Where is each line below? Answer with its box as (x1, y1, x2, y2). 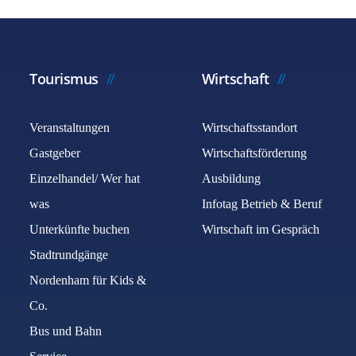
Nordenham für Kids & (29, 273, 147, 287)
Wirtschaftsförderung (201, 146, 307, 160)
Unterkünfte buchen (29, 222, 130, 236)
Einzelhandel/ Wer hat (29, 172, 141, 185)
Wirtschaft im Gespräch (201, 222, 319, 236)
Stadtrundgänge (29, 248, 109, 261)
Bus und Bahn (29, 324, 103, 338)
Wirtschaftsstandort (201, 121, 297, 134)
